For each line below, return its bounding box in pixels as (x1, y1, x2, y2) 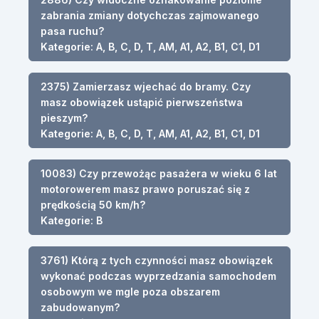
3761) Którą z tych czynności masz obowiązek (41, 253, 273, 266)
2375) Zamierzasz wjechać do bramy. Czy (41, 80, 251, 93)
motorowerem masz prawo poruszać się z (41, 182, 250, 195)
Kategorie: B (41, 214, 103, 226)
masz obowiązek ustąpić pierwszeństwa (41, 95, 243, 108)
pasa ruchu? (41, 24, 104, 37)
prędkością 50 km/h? (41, 198, 145, 211)
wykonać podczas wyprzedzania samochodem (41, 269, 276, 282)
